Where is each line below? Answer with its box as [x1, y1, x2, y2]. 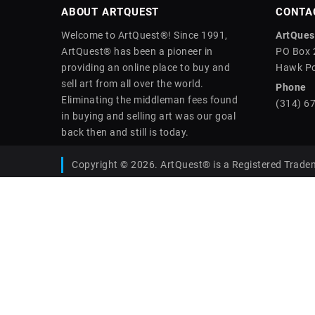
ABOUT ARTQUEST [61, 6, 160, 18]
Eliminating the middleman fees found [61, 94, 238, 105]
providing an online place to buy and [61, 62, 230, 73]
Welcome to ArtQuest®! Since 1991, [61, 30, 228, 41]
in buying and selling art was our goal [61, 110, 236, 122]
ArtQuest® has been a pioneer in [61, 46, 213, 57]
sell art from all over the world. [61, 78, 204, 89]
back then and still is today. [61, 127, 189, 138]
